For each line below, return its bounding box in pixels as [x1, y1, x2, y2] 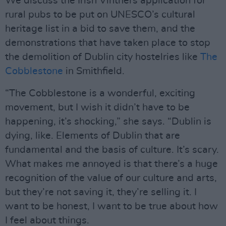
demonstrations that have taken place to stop [5, 37, 210, 48]
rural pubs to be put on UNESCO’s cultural [5, 9, 195, 20]
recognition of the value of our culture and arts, [5, 173, 217, 183]
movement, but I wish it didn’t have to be [5, 102, 190, 112]
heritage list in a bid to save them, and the [5, 23, 195, 34]
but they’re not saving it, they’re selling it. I [5, 187, 197, 197]
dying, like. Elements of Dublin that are [5, 130, 180, 141]
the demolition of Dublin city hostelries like [5, 51, 200, 62]
